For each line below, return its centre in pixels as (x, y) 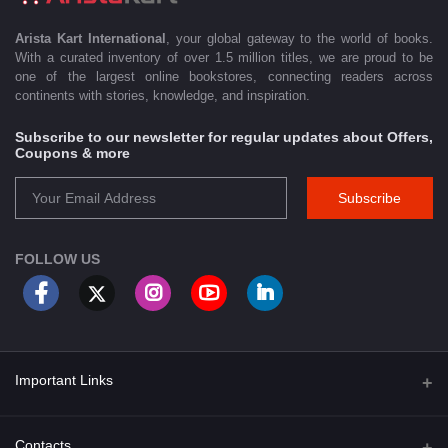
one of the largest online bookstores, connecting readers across (224, 76)
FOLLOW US (57, 259)
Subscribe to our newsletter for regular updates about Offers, (224, 136)
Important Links (64, 380)
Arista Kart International (90, 38)
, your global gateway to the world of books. (299, 38)
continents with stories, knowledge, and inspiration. (162, 95)
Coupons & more (72, 152)
